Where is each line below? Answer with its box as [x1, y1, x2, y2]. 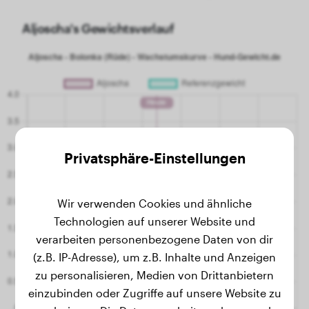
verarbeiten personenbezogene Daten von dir [36, 232, 273, 246]
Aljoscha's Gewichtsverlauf [22, 21, 175, 36]
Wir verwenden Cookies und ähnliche [57, 197, 252, 210]
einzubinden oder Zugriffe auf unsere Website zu [28, 286, 281, 299]
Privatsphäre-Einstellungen [63, 150, 246, 166]
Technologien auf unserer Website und [54, 215, 255, 228]
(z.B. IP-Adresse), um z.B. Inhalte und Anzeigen [33, 250, 276, 263]
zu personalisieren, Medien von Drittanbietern [35, 268, 274, 281]
